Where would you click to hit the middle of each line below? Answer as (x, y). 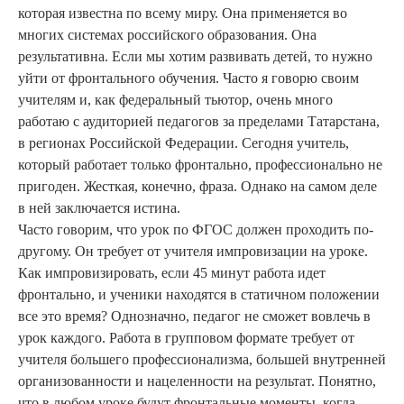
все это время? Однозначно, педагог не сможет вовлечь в (194, 317)
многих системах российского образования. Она (167, 35)
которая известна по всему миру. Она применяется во (183, 14)
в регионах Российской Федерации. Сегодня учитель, (184, 143)
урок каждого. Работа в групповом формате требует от (186, 338)
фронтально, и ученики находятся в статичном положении (199, 295)
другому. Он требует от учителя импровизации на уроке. (193, 252)
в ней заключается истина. (99, 208)
